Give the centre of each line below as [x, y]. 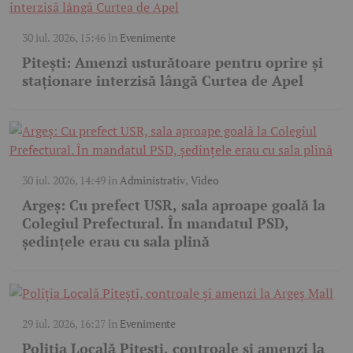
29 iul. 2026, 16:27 [64, 324]
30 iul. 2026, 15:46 [64, 38]
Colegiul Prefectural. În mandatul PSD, [156, 223]
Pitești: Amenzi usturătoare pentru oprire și [173, 63]
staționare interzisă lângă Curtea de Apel [163, 81]
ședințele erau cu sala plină [116, 242]
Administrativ [152, 180]
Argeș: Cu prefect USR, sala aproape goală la [174, 205]
